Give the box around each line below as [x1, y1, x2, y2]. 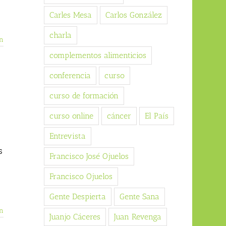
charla [49, 30, 72, 40]
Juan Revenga [114, 212, 161, 222]
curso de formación [49, 91, 119, 101]
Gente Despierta [49, 192, 106, 202]
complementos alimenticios [49, 50, 146, 61]
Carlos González [105, 10, 162, 20]
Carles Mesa [49, 10, 92, 20]
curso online [49, 111, 93, 121]
